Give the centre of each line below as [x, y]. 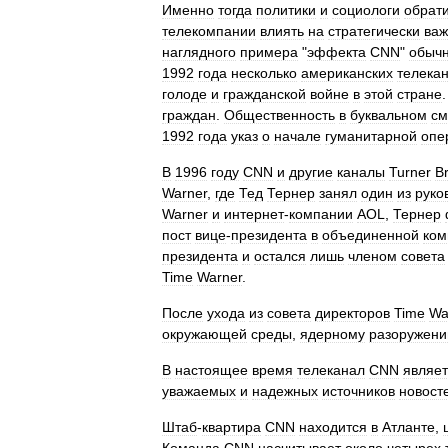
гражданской [264, 94]
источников [358, 391]
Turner [410, 172]
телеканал [331, 370]
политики [286, 10]
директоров [352, 313]
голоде [184, 94]
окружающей [204, 334]
